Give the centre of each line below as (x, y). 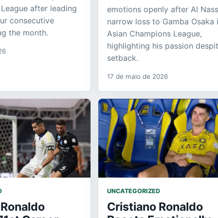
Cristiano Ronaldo (155, 207)
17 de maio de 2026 (137, 76)
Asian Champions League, (154, 33)
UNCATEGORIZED (134, 191)
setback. (123, 58)
